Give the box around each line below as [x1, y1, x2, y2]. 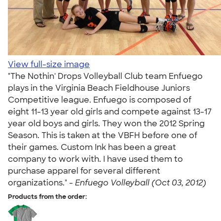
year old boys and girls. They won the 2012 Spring [8, 118, 205, 129]
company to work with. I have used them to [8, 154, 183, 164]
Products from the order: [8, 192, 87, 201]
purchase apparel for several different [8, 166, 160, 176]
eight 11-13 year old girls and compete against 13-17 [8, 107, 212, 117]
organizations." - [8, 178, 75, 188]
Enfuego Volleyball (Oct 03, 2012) [75, 178, 206, 188]
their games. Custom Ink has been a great [8, 142, 176, 152]
